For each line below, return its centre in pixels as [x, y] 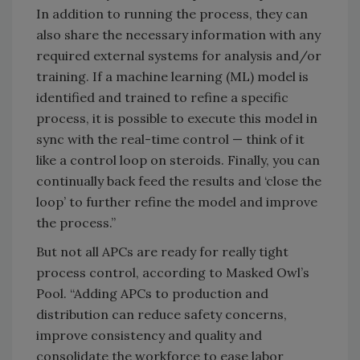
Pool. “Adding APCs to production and [152, 293]
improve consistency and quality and [149, 335]
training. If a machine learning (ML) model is [172, 76]
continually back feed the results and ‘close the [179, 180]
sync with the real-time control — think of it [170, 139]
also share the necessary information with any [178, 34]
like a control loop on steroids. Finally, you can [178, 160]
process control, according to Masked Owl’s [173, 272]
